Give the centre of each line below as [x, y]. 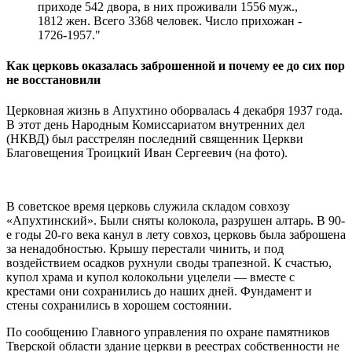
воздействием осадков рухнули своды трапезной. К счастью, [169, 263]
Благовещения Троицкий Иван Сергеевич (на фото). [147, 153]
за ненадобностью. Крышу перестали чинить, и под [145, 249]
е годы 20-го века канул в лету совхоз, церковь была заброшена [176, 235]
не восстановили [53, 80]
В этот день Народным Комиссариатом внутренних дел [156, 125]
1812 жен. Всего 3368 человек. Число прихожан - [170, 20]
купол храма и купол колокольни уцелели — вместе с [150, 277]
